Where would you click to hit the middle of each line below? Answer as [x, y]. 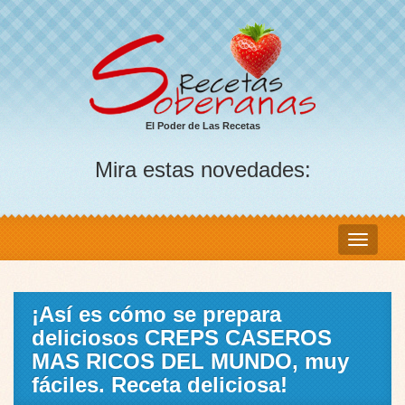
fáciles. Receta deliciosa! [160, 385]
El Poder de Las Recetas [202, 126]
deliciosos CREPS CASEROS [182, 338]
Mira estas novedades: [202, 170]
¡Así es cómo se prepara [156, 315]
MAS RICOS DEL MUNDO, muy [190, 362]
